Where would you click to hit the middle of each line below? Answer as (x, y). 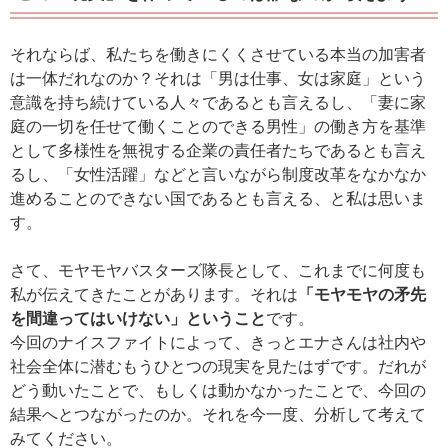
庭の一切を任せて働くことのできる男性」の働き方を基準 (218, 127)
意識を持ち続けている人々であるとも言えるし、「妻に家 (218, 103)
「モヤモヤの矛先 (362, 295)
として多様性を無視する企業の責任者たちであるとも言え (218, 151)
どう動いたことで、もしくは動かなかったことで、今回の (218, 391)
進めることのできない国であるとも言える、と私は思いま (218, 199)
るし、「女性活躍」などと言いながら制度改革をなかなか (218, 175)
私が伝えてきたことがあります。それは (154, 295)
